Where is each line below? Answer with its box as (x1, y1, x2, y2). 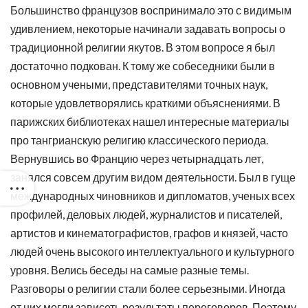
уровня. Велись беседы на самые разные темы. (10, 263, 249, 276)
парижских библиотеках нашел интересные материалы (10, 115, 289, 128)
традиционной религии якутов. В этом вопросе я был (10, 41, 275, 54)
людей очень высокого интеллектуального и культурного (10, 245, 294, 258)
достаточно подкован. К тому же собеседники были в (10, 59, 275, 72)
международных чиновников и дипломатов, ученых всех (10, 189, 295, 202)
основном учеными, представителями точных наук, (10, 78, 267, 91)
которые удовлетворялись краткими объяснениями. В (10, 96, 280, 109)
